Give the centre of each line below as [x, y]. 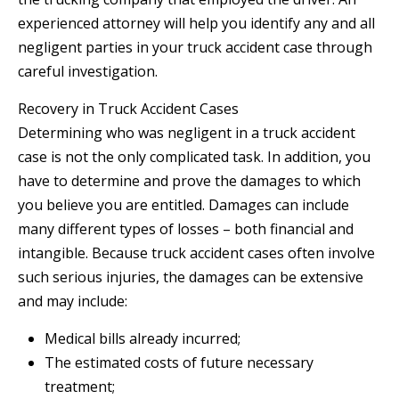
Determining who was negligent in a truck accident [187, 133]
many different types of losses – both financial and [186, 229]
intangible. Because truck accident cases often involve [196, 253]
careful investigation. [88, 72]
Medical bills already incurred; [142, 339]
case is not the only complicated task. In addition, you [194, 157]
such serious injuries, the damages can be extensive [191, 277]
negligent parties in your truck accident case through [195, 48]
